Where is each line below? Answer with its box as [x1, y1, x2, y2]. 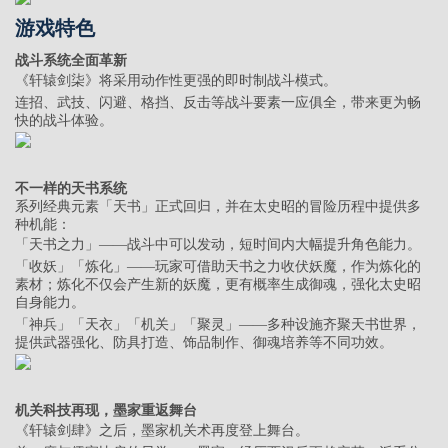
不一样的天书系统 [15, 181, 127, 197]
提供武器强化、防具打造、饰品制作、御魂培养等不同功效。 [15, 335, 393, 351]
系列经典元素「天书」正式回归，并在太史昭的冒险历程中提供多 [15, 199, 421, 215]
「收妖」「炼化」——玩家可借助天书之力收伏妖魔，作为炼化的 [15, 259, 421, 275]
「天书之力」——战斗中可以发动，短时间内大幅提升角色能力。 [15, 237, 421, 253]
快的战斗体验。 [15, 113, 113, 129]
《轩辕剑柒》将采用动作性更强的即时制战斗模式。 [15, 73, 337, 89]
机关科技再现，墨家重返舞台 [15, 403, 197, 419]
